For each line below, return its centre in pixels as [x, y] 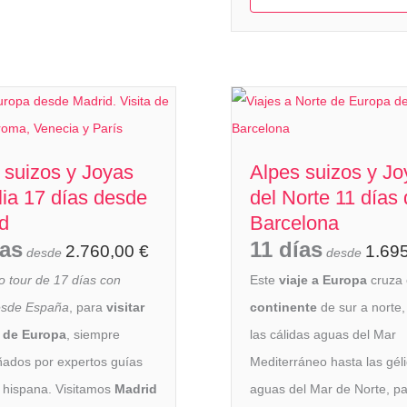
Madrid [136, 389]
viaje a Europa [323, 280]
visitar [125, 308]
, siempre [93, 335]
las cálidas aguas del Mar [323, 335]
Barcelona [294, 223]
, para [88, 308]
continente [283, 308]
